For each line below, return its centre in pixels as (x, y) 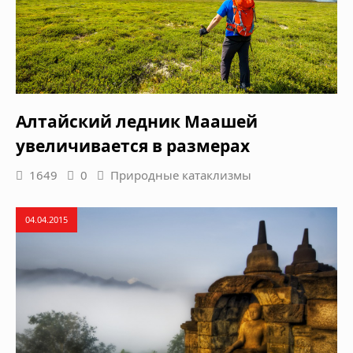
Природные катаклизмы (181, 175)
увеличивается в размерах (133, 146)
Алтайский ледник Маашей (137, 122)
